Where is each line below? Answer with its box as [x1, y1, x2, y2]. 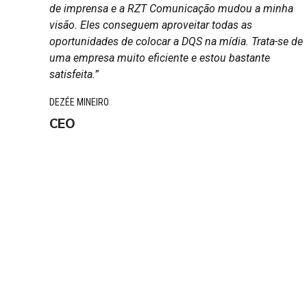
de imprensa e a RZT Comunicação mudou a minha [49, 1, 293, 15]
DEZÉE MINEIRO [49, 96, 109, 108]
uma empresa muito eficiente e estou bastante [49, 51, 270, 64]
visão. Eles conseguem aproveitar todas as [49, 18, 252, 32]
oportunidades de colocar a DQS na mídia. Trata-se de [49, 34, 303, 48]
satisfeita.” [49, 67, 99, 81]
